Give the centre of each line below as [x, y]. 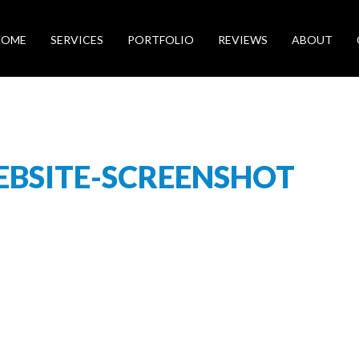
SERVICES [77, 40]
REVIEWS [243, 40]
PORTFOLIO [161, 40]
